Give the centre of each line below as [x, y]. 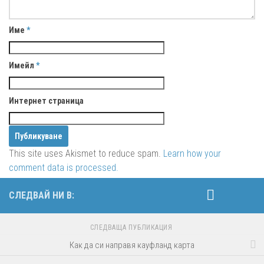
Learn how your [192, 153]
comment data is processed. [64, 167]
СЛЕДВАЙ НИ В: [42, 195]
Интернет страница [46, 100]
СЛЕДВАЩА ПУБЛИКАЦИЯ [132, 227]
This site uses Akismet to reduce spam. [86, 153]
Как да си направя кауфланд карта [132, 245]
